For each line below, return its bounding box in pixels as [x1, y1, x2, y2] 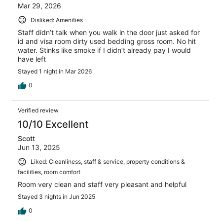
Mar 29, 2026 [18, 1, 61, 10]
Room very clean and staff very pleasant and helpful [18, 180, 186, 188]
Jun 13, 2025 [18, 143, 60, 152]
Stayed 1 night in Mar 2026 [18, 68, 92, 75]
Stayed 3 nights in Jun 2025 [18, 192, 95, 200]
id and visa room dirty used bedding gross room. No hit [18, 37, 196, 46]
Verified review [18, 107, 59, 114]
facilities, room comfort [18, 168, 80, 176]
